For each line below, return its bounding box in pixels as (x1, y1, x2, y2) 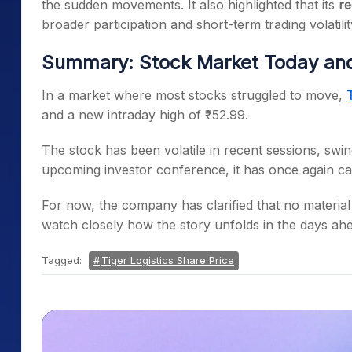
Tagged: (42, 254, 85, 266)
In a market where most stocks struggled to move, (42, 87, 346, 103)
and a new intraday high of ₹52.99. (42, 107, 248, 123)
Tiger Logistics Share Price (101, 254, 234, 266)
